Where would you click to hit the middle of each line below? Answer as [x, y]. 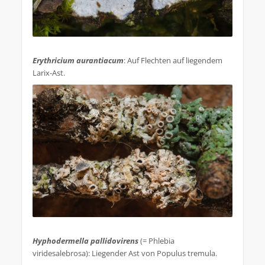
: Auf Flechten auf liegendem [173, 61]
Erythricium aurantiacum [78, 61]
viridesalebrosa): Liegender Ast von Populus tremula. [125, 253]
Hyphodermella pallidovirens [85, 241]
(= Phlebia [156, 241]
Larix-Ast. [49, 73]
